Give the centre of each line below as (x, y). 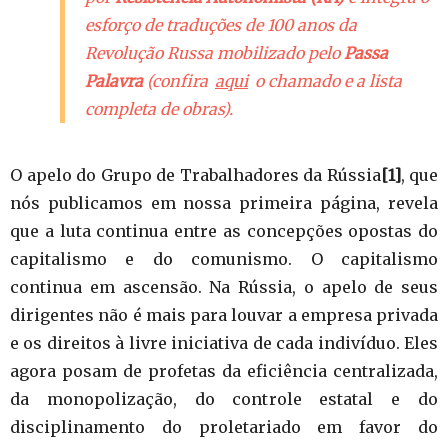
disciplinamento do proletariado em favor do (224, 426)
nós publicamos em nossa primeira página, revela (224, 202)
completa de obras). (159, 108)
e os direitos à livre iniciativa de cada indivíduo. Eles (224, 342)
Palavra (114, 80)
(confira (177, 80)
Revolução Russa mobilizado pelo (214, 52)
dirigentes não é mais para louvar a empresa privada (224, 314)
